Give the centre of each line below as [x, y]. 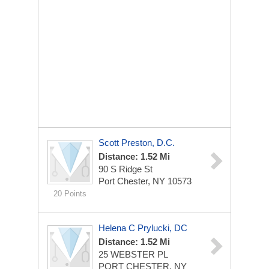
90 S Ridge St [125, 169]
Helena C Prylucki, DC [143, 228]
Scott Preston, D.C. [137, 143]
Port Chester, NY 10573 [145, 181]
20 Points [70, 194]
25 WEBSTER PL [133, 254]
